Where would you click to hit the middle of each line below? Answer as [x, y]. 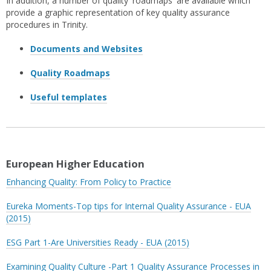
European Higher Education [75, 163]
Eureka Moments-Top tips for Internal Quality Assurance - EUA [129, 206]
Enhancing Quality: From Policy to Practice [89, 181]
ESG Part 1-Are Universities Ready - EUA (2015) [98, 242]
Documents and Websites [87, 49]
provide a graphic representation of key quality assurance [118, 13]
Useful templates [69, 97]
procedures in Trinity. [47, 25]
